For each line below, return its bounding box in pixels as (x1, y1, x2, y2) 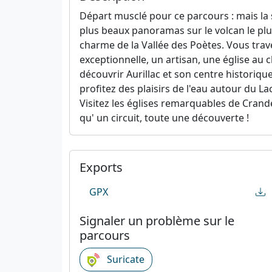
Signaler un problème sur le (80, 212, 234, 229)
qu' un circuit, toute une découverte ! (80, 110, 249, 124)
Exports (80, 158, 123, 175)
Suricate (104, 252, 144, 266)
